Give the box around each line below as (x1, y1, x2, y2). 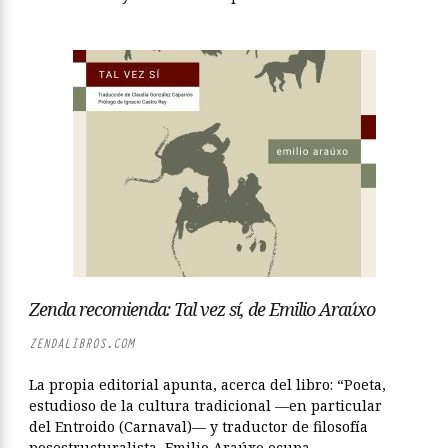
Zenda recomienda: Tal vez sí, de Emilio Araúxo (29, 297, 375, 321)
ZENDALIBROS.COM (29, 335, 134, 352)
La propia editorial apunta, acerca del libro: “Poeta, (29, 375, 386, 394)
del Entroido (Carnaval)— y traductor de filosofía (29, 417, 368, 436)
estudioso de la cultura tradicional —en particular (29, 396, 382, 415)
